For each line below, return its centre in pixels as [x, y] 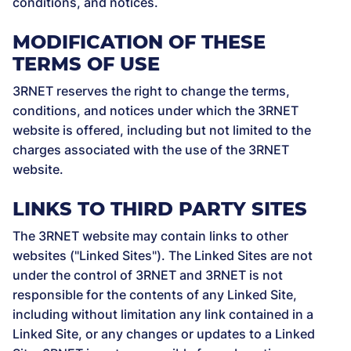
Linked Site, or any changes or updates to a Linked [164, 334]
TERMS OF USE [86, 64]
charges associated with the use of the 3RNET [151, 150]
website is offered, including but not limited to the [162, 130]
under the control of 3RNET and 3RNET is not [148, 275]
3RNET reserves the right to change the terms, [151, 91]
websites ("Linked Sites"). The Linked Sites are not [163, 255]
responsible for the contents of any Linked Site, [155, 295]
